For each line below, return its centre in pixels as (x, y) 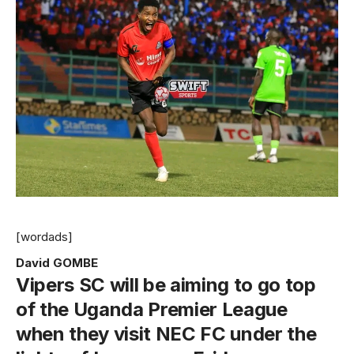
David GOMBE (57, 262)
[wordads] (44, 236)
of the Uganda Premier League (152, 309)
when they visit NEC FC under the (166, 333)
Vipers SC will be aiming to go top (166, 284)
